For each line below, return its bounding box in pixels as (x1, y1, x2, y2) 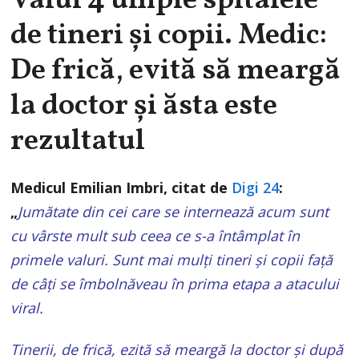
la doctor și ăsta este (10, 86, 278, 127)
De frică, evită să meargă (10, 50, 341, 92)
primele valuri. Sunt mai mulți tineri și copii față (10, 250, 333, 270)
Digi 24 (232, 178, 280, 198)
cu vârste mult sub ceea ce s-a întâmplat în (10, 226, 301, 246)
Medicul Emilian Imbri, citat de (10, 178, 232, 198)
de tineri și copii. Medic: (10, 15, 328, 57)
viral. (10, 298, 44, 318)
